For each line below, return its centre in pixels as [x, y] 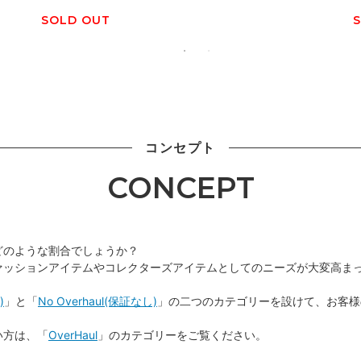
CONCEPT [180, 188]
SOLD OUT [76, 21]
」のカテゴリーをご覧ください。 [182, 335]
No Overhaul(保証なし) [98, 301]
